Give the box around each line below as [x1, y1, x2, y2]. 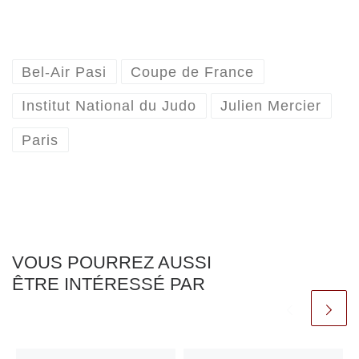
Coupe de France [131, 63, 255, 80]
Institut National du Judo [22, 98, 197, 115]
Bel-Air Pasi [22, 63, 107, 80]
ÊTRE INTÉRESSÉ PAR [12, 273, 205, 294]
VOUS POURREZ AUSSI [12, 252, 212, 272]
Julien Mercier [220, 98, 322, 115]
